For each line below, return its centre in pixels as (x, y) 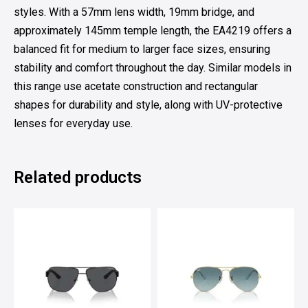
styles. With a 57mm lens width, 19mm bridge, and (134, 12)
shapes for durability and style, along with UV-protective (148, 104)
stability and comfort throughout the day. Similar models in (153, 67)
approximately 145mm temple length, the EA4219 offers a (153, 30)
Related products (78, 177)
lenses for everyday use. (73, 123)
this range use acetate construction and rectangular (136, 86)
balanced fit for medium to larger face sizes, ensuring (142, 49)
